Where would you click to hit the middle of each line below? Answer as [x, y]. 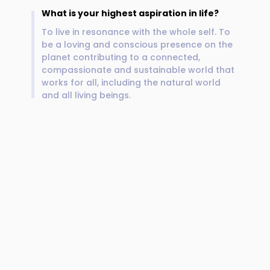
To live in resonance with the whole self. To [136, 32]
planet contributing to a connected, [121, 57]
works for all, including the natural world [131, 83]
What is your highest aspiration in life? [130, 13]
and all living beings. [86, 95]
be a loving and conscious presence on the [137, 45]
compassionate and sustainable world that [138, 70]
